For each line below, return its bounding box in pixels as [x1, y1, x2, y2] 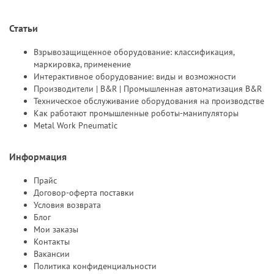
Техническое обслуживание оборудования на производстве [34, 95, 264, 106]
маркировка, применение [34, 58, 131, 70]
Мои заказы [34, 223, 78, 235]
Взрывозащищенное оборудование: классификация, [34, 46, 234, 57]
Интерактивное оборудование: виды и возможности [34, 70, 236, 82]
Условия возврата [34, 199, 101, 210]
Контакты [34, 235, 70, 247]
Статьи [9, 21, 38, 35]
